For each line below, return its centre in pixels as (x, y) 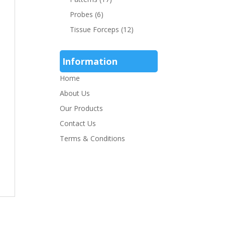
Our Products (82, 108)
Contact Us (78, 123)
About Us (75, 93)
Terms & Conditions (93, 138)
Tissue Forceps (95, 29)
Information (90, 61)
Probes (82, 14)
